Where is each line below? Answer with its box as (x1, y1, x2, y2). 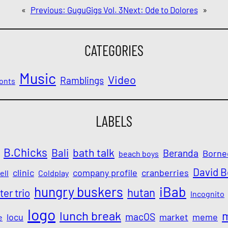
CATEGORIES (84, 41, 144, 59)
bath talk (73, 146, 115, 159)
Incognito (190, 189, 224, 199)
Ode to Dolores (145, 4, 198, 15)
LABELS (96, 111, 132, 130)
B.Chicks (4, 146, 47, 159)
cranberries (141, 167, 189, 179)
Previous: (30, 4, 66, 15)
